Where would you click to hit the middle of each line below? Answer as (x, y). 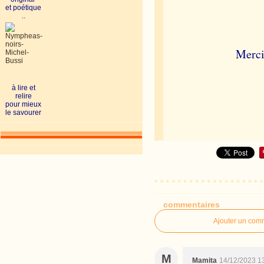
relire (23, 96)
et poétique (24, 8)
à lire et (23, 88)
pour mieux (24, 104)
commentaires (192, 204)
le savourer (24, 113)
